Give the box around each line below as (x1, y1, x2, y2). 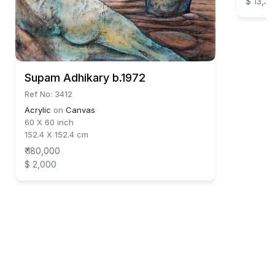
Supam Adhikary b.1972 (25, 71, 145, 84)
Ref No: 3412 (25, 88, 72, 99)
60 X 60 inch (25, 117, 74, 127)
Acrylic (25, 104, 51, 115)
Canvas (66, 104, 95, 115)
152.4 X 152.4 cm (25, 129, 88, 139)
